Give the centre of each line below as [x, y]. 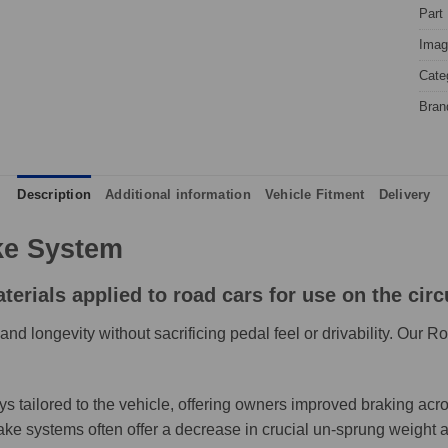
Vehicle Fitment [314, 194]
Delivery [404, 194]
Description [54, 194]
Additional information [178, 194]
